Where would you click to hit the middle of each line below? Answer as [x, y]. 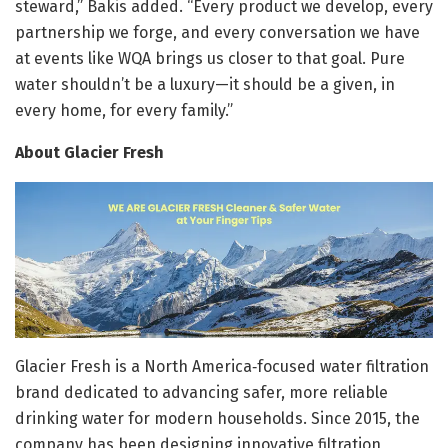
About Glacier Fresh [89, 152]
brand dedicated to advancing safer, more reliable [201, 393]
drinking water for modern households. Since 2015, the [217, 419]
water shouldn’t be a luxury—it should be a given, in [205, 84]
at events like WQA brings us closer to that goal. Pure [210, 58]
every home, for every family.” [124, 110]
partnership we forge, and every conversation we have [217, 32]
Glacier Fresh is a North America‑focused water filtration [222, 367]
